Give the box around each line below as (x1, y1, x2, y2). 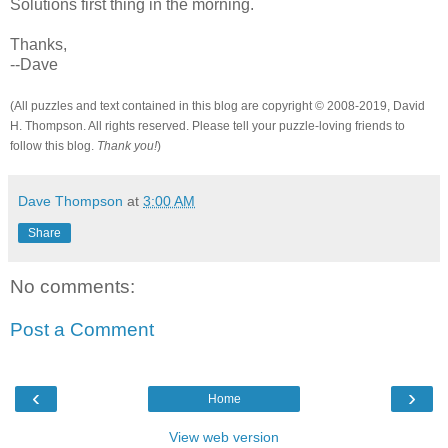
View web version (169, 428, 279, 445)
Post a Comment (10, 319, 154, 341)
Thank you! (97, 138, 157, 153)
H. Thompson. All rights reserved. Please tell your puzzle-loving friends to (10, 118, 405, 133)
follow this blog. (10, 138, 97, 153)
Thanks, (10, 35, 67, 53)
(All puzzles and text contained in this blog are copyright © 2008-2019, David (10, 98, 425, 113)
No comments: (10, 275, 135, 297)
